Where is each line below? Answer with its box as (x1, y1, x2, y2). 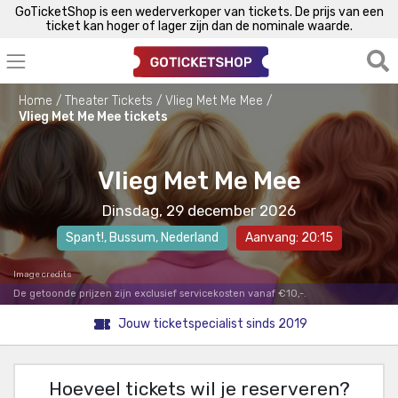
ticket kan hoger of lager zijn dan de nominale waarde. (45, 18, 353, 34)
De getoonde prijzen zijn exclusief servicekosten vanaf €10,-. (13, 287, 306, 299)
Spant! (65, 229, 104, 245)
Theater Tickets (65, 92, 153, 108)
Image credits (13, 268, 72, 280)
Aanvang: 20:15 (244, 229, 333, 245)
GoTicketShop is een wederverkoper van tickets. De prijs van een (14, 4, 384, 20)
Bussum (108, 229, 155, 245)
